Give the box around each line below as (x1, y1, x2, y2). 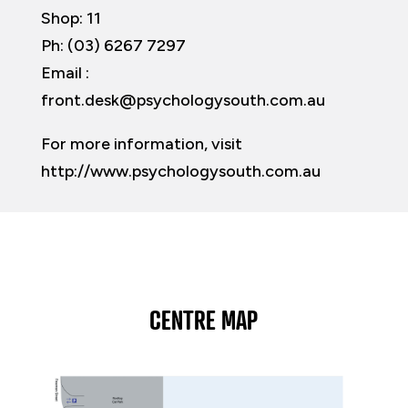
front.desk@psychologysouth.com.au (40, 90, 325, 111)
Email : (40, 63, 89, 84)
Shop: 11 (40, 8, 101, 29)
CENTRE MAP (149, 303, 259, 337)
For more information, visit (40, 134, 242, 155)
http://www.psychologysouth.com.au (40, 161, 324, 182)
